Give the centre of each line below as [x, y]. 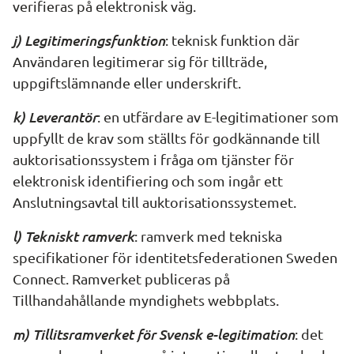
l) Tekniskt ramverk [73, 235]
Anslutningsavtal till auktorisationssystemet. [154, 202]
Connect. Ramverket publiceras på [121, 279]
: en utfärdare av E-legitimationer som [218, 117]
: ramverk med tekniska [208, 236]
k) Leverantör [55, 116]
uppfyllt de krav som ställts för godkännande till [166, 138]
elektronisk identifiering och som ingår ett [148, 181]
